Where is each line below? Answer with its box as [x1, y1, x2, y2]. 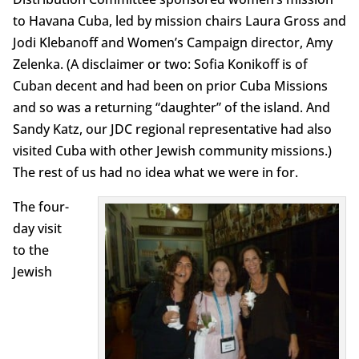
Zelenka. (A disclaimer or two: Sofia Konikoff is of [12, 54, 308, 73]
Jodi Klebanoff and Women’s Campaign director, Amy [12, 33, 333, 51]
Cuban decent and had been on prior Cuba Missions [12, 76, 328, 95]
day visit [12, 219, 62, 237]
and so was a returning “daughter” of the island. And [12, 98, 330, 116]
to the [12, 240, 49, 259]
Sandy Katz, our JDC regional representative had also [12, 119, 332, 138]
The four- [12, 197, 69, 216]
